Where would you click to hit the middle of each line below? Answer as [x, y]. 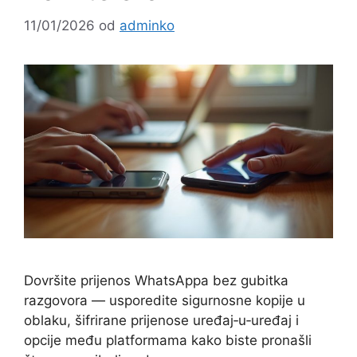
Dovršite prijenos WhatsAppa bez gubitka [156, 280]
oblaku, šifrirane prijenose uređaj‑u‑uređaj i [161, 320]
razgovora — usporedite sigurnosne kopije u [165, 300]
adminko [147, 25]
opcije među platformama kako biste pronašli [168, 340]
